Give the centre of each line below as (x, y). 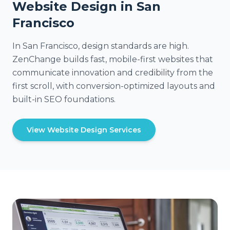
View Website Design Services (84, 130)
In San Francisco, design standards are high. (101, 46)
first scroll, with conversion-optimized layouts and (114, 86)
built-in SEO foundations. (64, 99)
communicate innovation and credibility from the (113, 73)
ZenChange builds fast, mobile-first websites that (113, 59)
